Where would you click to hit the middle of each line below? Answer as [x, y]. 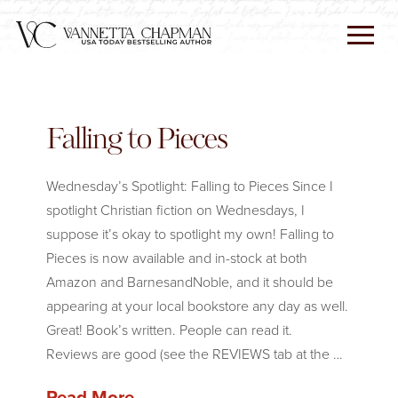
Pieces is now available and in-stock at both [176, 258]
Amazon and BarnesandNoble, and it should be [189, 282]
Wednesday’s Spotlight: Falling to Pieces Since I [189, 186]
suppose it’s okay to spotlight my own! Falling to [190, 234]
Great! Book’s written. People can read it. [169, 330]
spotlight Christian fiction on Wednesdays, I [175, 210]
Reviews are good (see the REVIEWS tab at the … [194, 354]
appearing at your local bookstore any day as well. [197, 306]
